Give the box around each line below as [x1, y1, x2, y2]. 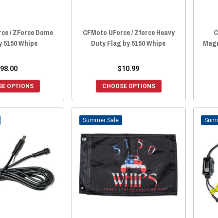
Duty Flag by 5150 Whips [91, 38, 166, 49]
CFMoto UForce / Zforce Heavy [82, 27, 175, 38]
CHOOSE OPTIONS [102, 83, 155, 90]
